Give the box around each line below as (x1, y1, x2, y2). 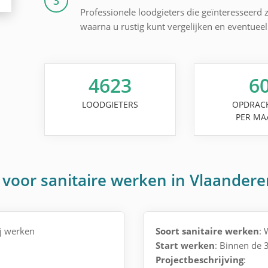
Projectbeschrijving (156, 254, 243, 266)
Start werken (156, 239, 215, 251)
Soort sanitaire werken (156, 225, 259, 237)
